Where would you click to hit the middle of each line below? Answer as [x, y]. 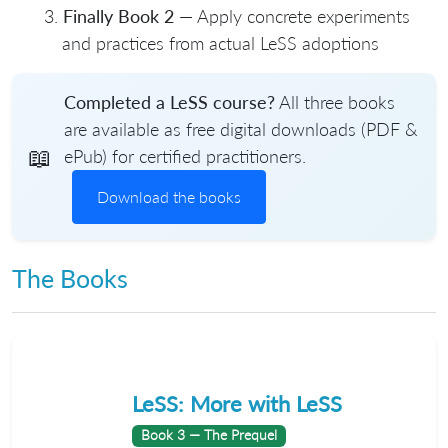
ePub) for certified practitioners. [185, 156]
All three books [335, 102]
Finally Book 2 [118, 16]
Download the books [169, 197]
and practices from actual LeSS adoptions [220, 43]
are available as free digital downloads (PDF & [241, 129]
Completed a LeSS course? [169, 102]
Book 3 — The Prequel [208, 435]
